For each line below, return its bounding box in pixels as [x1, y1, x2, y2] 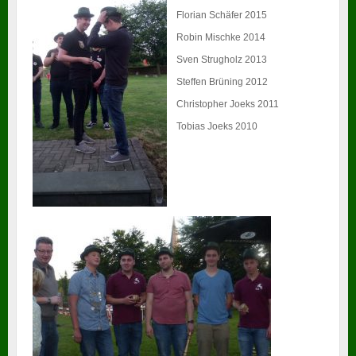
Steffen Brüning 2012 [176, 76, 268, 88]
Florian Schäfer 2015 [176, 10, 267, 21]
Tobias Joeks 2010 [176, 121, 257, 133]
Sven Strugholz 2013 [176, 54, 267, 66]
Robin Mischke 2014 [176, 32, 265, 44]
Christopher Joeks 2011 [176, 99, 279, 110]
